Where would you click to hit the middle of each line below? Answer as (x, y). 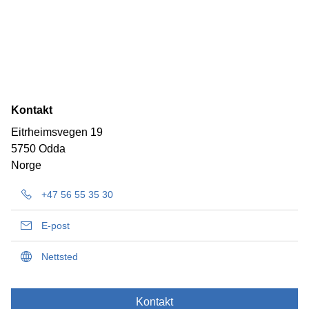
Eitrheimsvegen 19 (57, 132)
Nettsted (60, 257)
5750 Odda (38, 149)
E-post (56, 226)
